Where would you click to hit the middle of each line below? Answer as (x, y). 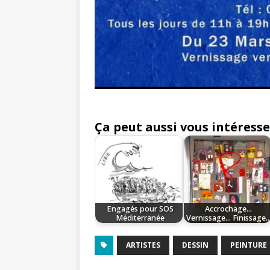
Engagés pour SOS (140, 209)
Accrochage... (229, 209)
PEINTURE (249, 245)
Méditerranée (140, 218)
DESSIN (195, 245)
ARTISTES (143, 245)
